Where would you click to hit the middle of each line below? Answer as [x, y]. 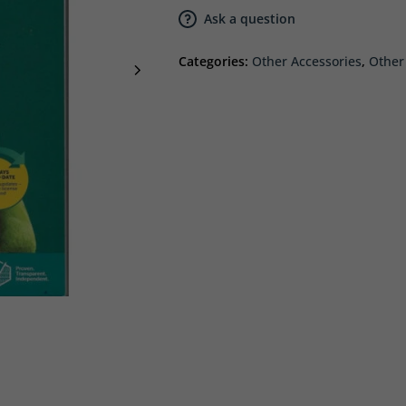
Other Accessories [307, 62]
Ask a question [250, 19]
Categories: [215, 62]
